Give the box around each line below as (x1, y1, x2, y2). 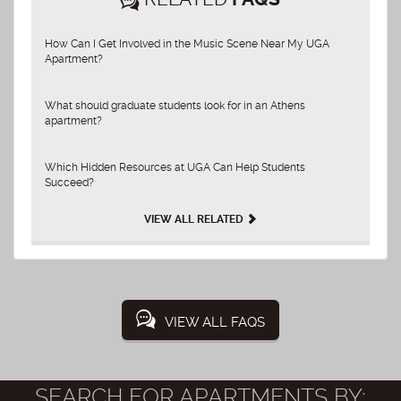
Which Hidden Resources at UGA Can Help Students (45, 161, 305, 175)
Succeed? (45, 176, 94, 190)
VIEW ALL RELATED (144, 212, 246, 226)
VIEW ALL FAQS (165, 313, 265, 330)
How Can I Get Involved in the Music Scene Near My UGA (45, 38, 329, 51)
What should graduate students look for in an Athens (45, 99, 305, 113)
